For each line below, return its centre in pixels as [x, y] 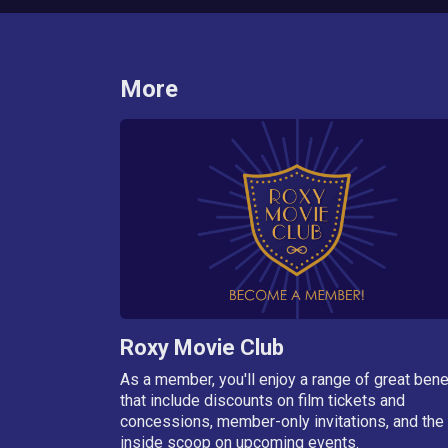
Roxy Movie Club [201, 347]
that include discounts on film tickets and [262, 400]
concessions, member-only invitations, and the [281, 421]
